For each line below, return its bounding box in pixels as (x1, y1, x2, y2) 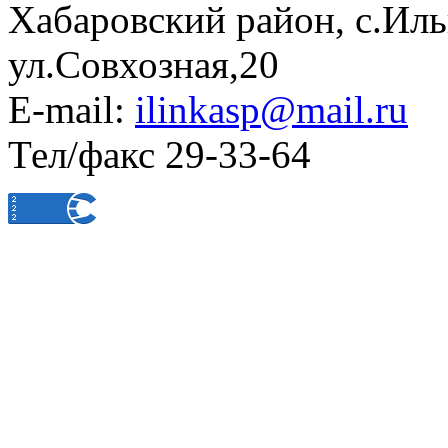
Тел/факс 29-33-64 (8, 133, 311, 177)
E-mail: (8, 88, 135, 132)
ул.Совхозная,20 (8, 43, 279, 87)
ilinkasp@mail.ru (135, 88, 408, 132)
